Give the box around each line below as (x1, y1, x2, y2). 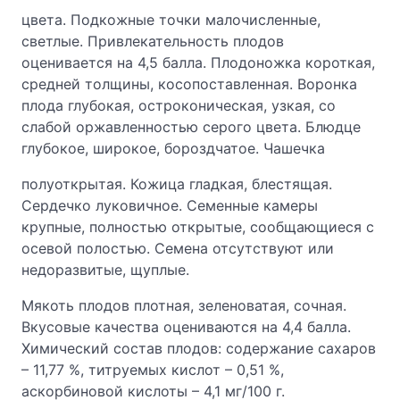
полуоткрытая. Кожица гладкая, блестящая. (21, 175, 332, 193)
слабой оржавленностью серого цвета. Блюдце (21, 118, 361, 136)
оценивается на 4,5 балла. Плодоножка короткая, (21, 54, 375, 71)
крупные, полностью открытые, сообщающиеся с (21, 218, 374, 236)
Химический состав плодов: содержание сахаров (21, 339, 376, 357)
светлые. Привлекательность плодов (21, 32, 284, 50)
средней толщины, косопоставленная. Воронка (21, 75, 357, 93)
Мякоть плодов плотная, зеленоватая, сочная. (21, 296, 346, 314)
